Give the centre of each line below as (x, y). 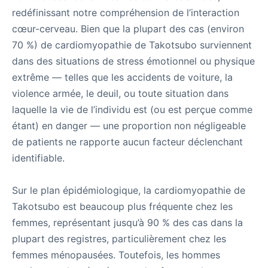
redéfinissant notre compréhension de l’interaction (126, 13)
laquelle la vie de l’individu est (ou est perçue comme (132, 109)
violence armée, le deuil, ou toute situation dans (120, 93)
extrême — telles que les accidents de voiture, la (122, 77)
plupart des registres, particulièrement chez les (119, 239)
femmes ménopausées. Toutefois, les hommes (116, 255)
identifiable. (38, 158)
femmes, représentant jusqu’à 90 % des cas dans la (127, 223)
